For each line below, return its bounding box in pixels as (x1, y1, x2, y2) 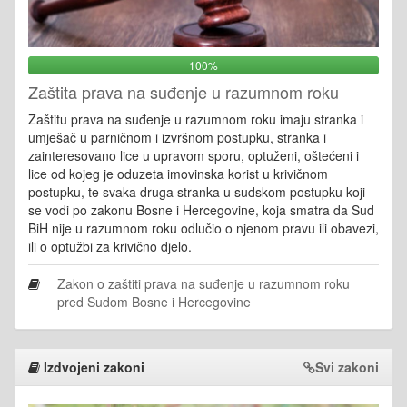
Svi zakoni (315, 357, 379, 376)
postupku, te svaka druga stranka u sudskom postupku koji (28, 182, 365, 201)
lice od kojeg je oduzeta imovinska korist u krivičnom (28, 164, 328, 183)
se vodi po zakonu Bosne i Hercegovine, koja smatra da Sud (28, 200, 374, 219)
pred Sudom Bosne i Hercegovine (57, 292, 252, 311)
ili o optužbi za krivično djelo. (28, 236, 192, 255)
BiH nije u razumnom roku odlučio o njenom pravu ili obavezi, (28, 218, 379, 237)
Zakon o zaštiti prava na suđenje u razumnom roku (57, 273, 351, 293)
